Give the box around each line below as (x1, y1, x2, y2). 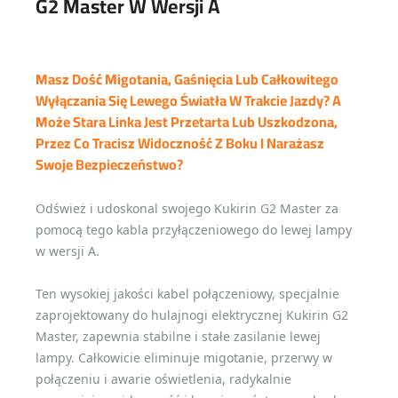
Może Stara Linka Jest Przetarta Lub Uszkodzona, (36, 108, 338, 136)
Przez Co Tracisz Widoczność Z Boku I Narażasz (36, 130, 324, 157)
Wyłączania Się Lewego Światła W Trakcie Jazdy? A (36, 87, 341, 115)
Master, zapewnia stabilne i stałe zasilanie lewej (36, 328, 321, 346)
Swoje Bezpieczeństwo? (36, 151, 183, 179)
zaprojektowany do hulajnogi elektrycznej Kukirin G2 (36, 306, 348, 324)
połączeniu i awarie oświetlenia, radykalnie (36, 370, 291, 388)
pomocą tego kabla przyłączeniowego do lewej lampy (36, 221, 352, 239)
